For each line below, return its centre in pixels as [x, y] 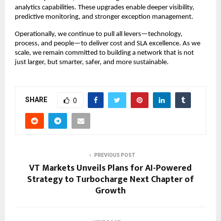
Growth [110, 191]
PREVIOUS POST [114, 155]
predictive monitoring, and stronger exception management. [104, 17]
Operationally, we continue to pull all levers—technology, [99, 34]
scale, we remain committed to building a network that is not [104, 53]
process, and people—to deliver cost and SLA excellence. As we [108, 43]
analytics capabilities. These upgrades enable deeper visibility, [105, 7]
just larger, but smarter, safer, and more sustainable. [92, 62]
